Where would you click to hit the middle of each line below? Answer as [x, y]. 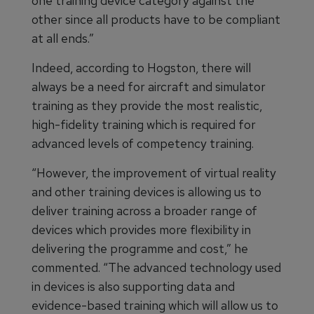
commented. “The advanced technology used [156, 267]
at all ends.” [63, 38]
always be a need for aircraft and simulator [149, 87]
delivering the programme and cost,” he [140, 248]
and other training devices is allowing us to [146, 192]
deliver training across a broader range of [144, 211]
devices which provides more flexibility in [141, 230]
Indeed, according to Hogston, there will [141, 68]
